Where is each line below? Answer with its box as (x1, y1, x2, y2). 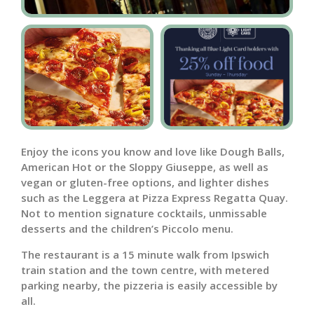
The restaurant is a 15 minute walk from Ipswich (21, 247, 269, 261)
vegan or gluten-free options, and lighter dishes (21, 175, 269, 190)
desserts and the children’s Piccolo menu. (21, 221, 233, 236)
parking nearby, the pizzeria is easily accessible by (21, 278, 278, 292)
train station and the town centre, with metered (21, 262, 269, 277)
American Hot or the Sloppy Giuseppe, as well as (21, 160, 268, 175)
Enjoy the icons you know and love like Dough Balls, (21, 144, 285, 159)
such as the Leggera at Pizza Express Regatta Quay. (21, 191, 288, 205)
